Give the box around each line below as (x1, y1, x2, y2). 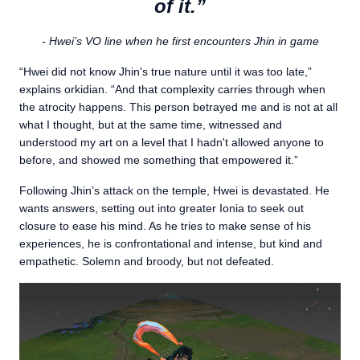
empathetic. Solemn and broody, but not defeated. (19, 255, 274, 268)
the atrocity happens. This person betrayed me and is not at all (19, 100, 337, 114)
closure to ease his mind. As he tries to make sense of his (19, 219, 311, 233)
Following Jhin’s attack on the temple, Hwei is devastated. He (19, 184, 329, 198)
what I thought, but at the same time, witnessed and (19, 118, 282, 132)
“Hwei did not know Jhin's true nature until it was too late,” (19, 65, 312, 79)
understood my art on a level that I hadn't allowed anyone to (19, 136, 324, 149)
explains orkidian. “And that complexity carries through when (19, 83, 325, 96)
